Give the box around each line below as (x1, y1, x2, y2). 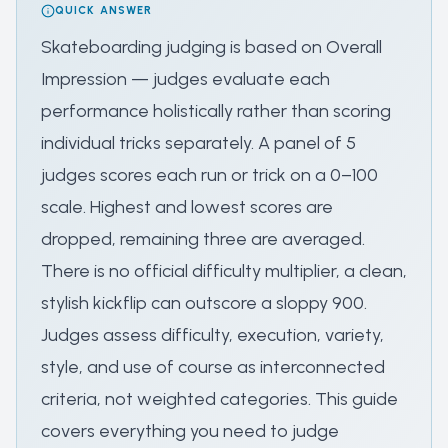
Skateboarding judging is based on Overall (41, 36, 382, 58)
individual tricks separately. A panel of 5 (41, 132, 356, 154)
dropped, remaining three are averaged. (41, 228, 365, 250)
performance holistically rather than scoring (41, 100, 391, 122)
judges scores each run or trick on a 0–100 (41, 164, 378, 186)
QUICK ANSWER (55, 4, 153, 17)
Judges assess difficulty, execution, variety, (41, 324, 384, 346)
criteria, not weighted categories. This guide (41, 388, 398, 410)
